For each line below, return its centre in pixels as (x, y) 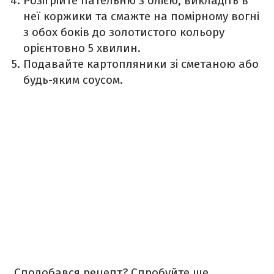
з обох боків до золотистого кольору (124, 32)
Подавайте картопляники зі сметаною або (141, 64)
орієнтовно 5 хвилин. (82, 48)
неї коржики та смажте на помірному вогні (141, 16)
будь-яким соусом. (73, 80)
